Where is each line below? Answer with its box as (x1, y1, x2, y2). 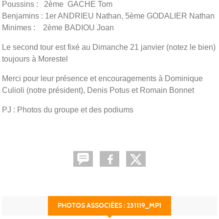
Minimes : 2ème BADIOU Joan (2, 23, 114, 32)
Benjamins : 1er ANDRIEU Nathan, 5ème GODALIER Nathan (2, 11, 215, 20)
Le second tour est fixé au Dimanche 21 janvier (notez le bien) (2, 43, 216, 51)
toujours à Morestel (2, 54, 68, 63)
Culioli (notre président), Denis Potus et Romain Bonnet (2, 86, 194, 94)
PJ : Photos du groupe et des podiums (2, 105, 133, 114)
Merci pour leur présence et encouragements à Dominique (2, 74, 203, 83)
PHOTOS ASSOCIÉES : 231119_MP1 (58, 201, 161, 210)
